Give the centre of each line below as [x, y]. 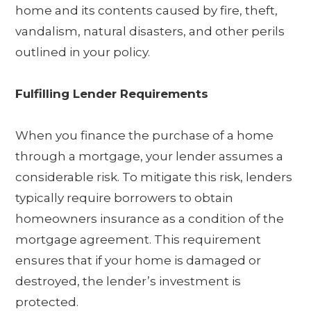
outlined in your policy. [83, 52]
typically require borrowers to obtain [125, 198]
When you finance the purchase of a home [145, 136]
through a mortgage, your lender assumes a [150, 157]
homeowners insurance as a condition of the [150, 219]
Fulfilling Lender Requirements [112, 94]
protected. [47, 302]
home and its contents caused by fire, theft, [147, 11]
